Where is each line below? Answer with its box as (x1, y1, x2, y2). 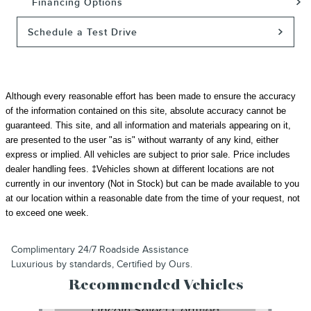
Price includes (233, 149, 290, 160)
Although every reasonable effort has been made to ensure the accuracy (6, 90, 296, 101)
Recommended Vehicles (68, 278, 243, 293)
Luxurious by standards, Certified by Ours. (11, 258, 192, 270)
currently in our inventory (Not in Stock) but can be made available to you (6, 178, 299, 189)
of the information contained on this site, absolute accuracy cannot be (6, 105, 286, 116)
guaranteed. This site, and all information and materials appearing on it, (6, 119, 291, 131)
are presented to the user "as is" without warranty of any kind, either (6, 134, 278, 145)
